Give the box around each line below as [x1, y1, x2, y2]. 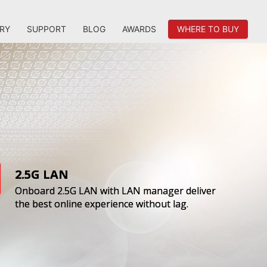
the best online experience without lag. [15, 197, 189, 211]
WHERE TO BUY [177, 24, 239, 34]
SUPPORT [27, 24, 66, 34]
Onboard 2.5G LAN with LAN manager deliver [15, 184, 216, 198]
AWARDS [122, 24, 156, 34]
